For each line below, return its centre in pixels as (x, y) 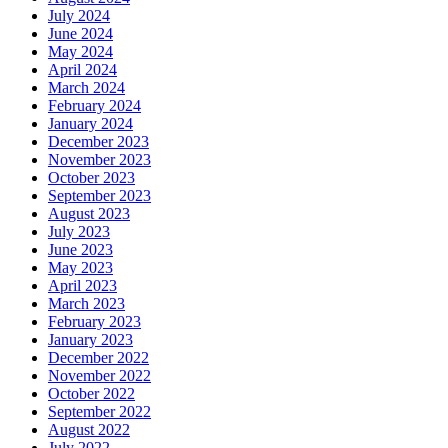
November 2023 (99, 160)
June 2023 (80, 250)
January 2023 (90, 340)
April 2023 (82, 286)
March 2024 (86, 88)
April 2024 (82, 70)
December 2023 (98, 142)
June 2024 (80, 34)
